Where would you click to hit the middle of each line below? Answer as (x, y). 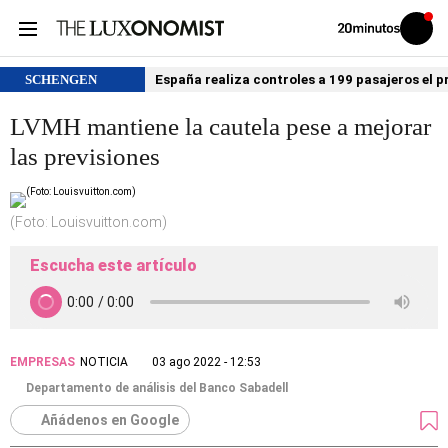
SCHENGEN (61, 79)
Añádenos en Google (110, 420)
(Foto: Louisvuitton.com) (88, 222)
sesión (430, 43)
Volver (351, 27)
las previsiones (85, 156)
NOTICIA (104, 362)
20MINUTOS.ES (372, 49)
